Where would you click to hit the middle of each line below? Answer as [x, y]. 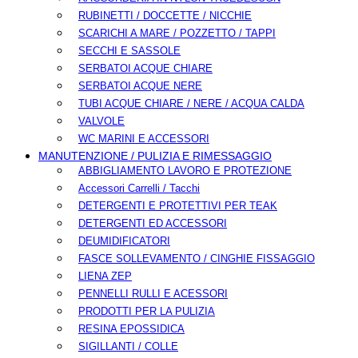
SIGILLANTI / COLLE [128, 347]
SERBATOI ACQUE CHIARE [145, 69]
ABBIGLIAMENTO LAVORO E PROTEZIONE [185, 171]
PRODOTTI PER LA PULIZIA [147, 312]
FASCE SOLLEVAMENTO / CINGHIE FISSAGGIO [197, 259]
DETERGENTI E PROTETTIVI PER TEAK [178, 206]
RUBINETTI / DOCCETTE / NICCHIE [165, 16]
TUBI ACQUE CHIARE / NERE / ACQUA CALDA [191, 104]
